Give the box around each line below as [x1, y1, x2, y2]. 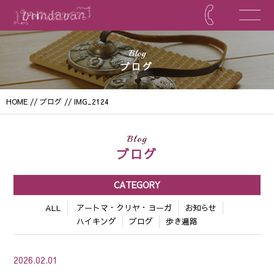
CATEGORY [114, 179, 160, 191]
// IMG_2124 [62, 97, 109, 106]
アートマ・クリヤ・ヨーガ [76, 202, 172, 213]
